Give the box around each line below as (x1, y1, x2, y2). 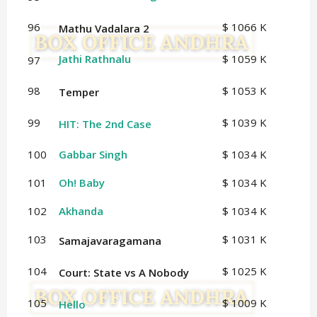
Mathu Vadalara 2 (58, 21, 149, 36)
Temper (58, 85, 99, 100)
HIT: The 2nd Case (58, 117, 151, 132)
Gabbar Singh (58, 147, 127, 162)
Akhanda (58, 204, 103, 219)
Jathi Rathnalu (58, 52, 131, 67)
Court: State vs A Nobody (58, 265, 189, 280)
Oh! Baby (58, 175, 105, 190)
